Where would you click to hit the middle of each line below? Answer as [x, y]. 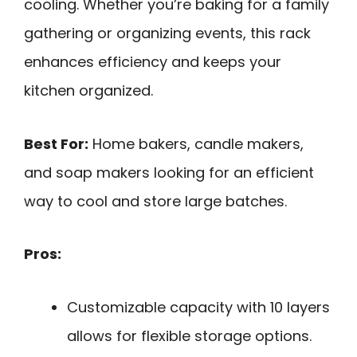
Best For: [56, 143]
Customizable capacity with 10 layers [198, 307]
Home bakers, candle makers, [196, 143]
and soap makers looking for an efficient [169, 172]
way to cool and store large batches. [155, 201]
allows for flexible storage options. [189, 335]
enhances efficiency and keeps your [153, 62]
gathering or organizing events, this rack [167, 33]
